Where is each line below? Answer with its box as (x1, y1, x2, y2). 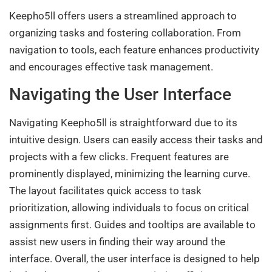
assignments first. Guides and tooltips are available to (9, 218, 256, 231)
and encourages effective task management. (9, 61, 213, 73)
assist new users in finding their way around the (9, 235, 225, 248)
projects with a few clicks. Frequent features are (9, 150, 229, 163)
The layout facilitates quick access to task (9, 184, 202, 197)
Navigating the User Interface (9, 84, 231, 104)
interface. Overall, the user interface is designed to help (9, 252, 260, 265)
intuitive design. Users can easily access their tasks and (9, 133, 263, 146)
